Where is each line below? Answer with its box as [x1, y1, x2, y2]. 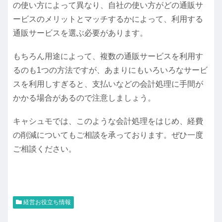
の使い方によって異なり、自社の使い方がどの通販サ [13, 1, 203, 10]
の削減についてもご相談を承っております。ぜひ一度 [13, 131, 203, 140]
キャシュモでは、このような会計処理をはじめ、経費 [13, 117, 203, 126]
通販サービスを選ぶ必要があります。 [13, 29, 148, 38]
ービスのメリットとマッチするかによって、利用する [13, 15, 203, 24]
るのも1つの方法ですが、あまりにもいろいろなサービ [13, 66, 208, 75]
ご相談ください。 [13, 145, 76, 154]
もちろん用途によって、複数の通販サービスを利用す [13, 52, 203, 61]
